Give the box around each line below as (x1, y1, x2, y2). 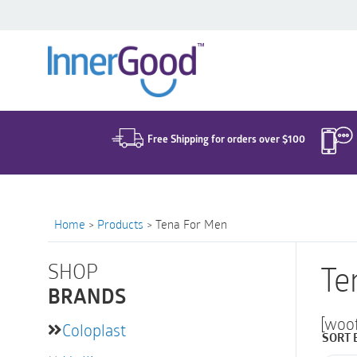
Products (97, 216, 143, 232)
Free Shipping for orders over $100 (147, 131, 305, 146)
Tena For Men (155, 216, 227, 232)
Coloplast (62, 320, 126, 340)
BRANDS (48, 288, 126, 308)
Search (106, 29, 154, 49)
